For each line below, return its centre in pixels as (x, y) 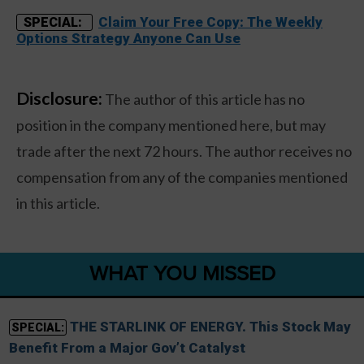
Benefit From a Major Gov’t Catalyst (127, 348)
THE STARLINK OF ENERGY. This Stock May (210, 327)
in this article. (58, 204)
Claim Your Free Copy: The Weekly (210, 22)
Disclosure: (59, 98)
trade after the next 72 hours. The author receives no (184, 152)
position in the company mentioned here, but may (171, 126)
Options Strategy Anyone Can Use (128, 39)
